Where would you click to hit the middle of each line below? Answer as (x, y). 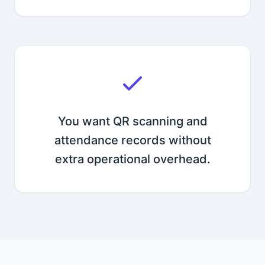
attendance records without (132, 140)
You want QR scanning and (132, 121)
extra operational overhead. (132, 159)
